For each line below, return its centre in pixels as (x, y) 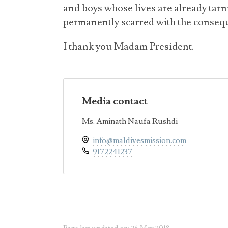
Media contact (115, 101)
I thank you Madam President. (129, 47)
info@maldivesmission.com (139, 140)
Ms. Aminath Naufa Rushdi (130, 121)
